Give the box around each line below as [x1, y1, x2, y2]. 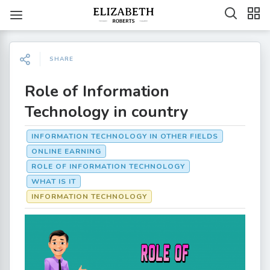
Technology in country [25, 101, 189, 122]
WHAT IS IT [31, 177, 76, 186]
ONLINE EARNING [31, 146, 101, 156]
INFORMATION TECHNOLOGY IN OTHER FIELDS [31, 131, 218, 141]
